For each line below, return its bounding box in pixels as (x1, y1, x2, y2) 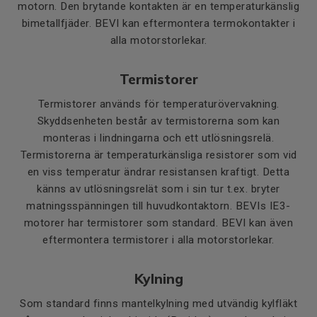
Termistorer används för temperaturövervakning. (38, 98, 279, 110)
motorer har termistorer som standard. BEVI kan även (23, 217, 294, 229)
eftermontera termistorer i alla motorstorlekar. (42, 234, 275, 246)
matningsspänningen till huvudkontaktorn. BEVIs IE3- (26, 200, 291, 212)
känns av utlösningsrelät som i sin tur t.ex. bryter (37, 183, 280, 195)
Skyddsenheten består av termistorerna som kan (37, 115, 280, 127)
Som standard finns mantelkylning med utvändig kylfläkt (20, 297, 297, 310)
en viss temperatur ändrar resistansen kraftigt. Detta (27, 166, 290, 178)
